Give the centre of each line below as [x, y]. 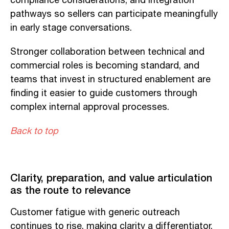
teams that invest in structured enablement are [110, 79]
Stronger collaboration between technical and [107, 52]
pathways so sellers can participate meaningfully [114, 14]
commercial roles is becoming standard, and [105, 66]
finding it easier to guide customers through [104, 93]
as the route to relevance [70, 189]
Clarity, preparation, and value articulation [111, 177]
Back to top [34, 131]
